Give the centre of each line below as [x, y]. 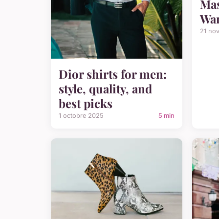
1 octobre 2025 [81, 115]
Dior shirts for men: [113, 74]
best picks [86, 103]
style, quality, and [105, 88]
